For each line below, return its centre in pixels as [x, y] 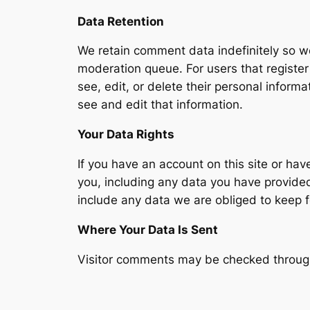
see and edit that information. [160, 105]
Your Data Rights [126, 135]
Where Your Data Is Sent [148, 229]
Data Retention [121, 21]
